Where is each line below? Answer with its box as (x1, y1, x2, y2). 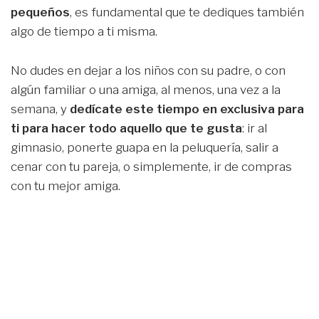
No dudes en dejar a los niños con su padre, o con (11, 63, 286, 78)
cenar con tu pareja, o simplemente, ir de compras (11, 159, 292, 174)
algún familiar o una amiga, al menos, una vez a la (11, 82, 281, 97)
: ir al (242, 120, 267, 135)
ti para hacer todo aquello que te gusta (11, 120, 242, 135)
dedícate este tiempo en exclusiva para (70, 101, 304, 116)
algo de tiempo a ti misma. (11, 24, 157, 39)
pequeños (11, 5, 70, 20)
